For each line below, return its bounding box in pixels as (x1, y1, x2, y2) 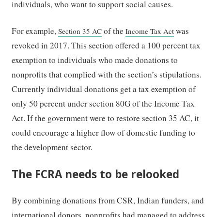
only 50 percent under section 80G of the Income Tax (12, 98, 195, 109)
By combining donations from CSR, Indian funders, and (12, 194, 204, 206)
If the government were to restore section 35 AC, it (27, 112, 200, 124)
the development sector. (12, 141, 93, 153)
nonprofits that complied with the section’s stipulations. (12, 69, 202, 80)
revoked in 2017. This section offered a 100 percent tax (12, 40, 201, 51)
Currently (12, 83, 46, 95)
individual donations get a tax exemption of (45, 83, 196, 95)
